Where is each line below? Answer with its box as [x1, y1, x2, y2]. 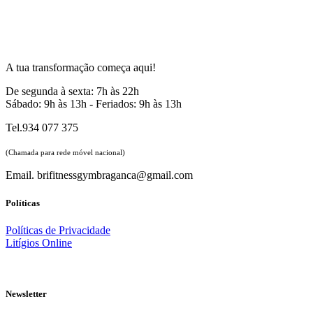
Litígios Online [6, 236, 72, 249]
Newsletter [6, 288, 47, 299]
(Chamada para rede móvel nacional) [6, 148, 125, 157]
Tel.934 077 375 [6, 122, 78, 134]
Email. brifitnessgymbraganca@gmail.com [6, 169, 193, 182]
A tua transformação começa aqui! [6, 61, 156, 74]
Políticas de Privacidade [6, 224, 110, 236]
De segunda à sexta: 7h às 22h [6, 85, 139, 98]
